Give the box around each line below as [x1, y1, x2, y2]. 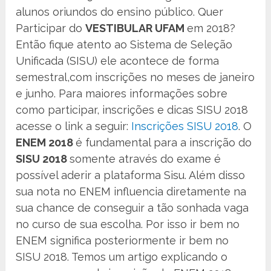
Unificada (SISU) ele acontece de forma [16, 54, 220, 68]
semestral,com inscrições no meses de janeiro [16, 71, 255, 84]
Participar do [16, 22, 86, 35]
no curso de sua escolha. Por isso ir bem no [16, 218, 240, 231]
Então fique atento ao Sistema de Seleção [16, 38, 233, 51]
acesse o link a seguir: [16, 120, 129, 133]
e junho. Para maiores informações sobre [16, 87, 228, 100]
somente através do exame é [70, 152, 221, 166]
